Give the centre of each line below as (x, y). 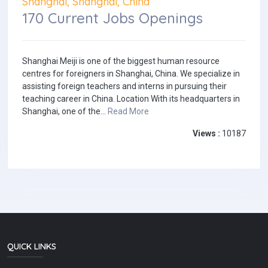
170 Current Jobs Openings (112, 18)
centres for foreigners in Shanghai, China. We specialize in (131, 74)
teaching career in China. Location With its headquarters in (131, 99)
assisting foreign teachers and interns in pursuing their (124, 86)
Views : (206, 134)
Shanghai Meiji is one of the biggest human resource (121, 61)
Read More (128, 112)
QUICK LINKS (32, 246)
